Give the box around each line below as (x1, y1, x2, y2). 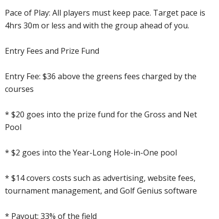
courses (5, 83, 34, 94)
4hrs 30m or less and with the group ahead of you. (5, 20, 189, 31)
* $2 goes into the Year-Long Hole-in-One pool (5, 147, 177, 158)
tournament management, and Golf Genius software (5, 185, 197, 196)
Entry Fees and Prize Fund (5, 45, 99, 56)
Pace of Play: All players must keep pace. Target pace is (5, 7, 205, 18)
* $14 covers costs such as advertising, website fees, (5, 172, 196, 183)
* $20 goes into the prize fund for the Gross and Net (5, 109, 197, 120)
